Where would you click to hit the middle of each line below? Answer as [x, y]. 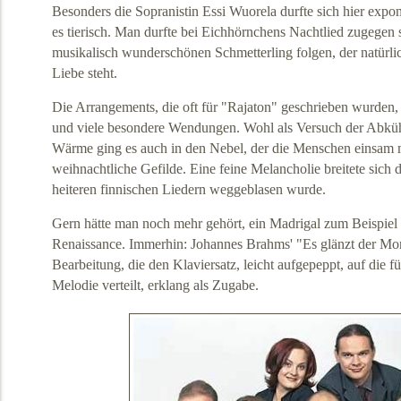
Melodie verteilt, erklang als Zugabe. [155, 286]
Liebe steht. [84, 73]
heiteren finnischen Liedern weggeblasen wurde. [188, 190]
